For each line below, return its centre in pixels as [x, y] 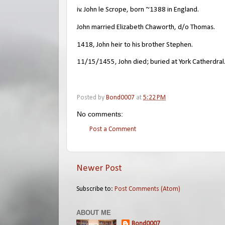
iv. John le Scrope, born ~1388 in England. [138, 10]
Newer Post [99, 168]
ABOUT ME [94, 212]
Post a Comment [113, 129]
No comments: [100, 114]
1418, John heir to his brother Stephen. [135, 45]
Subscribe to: [95, 189]
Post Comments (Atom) [147, 189]
